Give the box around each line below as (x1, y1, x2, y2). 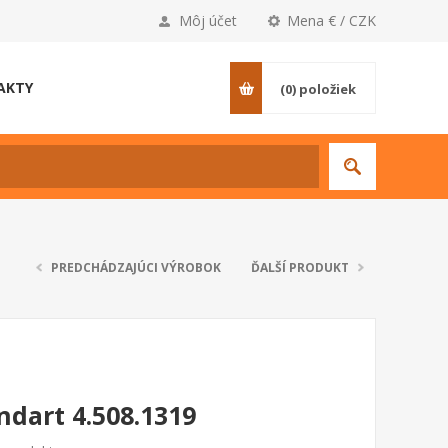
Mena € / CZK (287, 11, 376, 30)
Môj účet (179, 11, 237, 30)
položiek (299, 80, 356, 98)
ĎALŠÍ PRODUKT (251, 259, 349, 276)
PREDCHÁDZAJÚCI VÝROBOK (51, 259, 221, 276)
